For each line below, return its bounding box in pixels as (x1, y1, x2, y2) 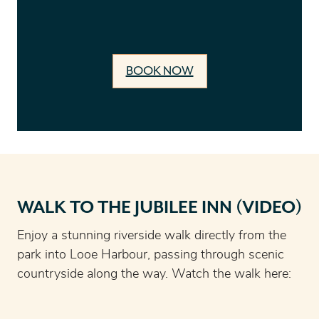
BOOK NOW (125, 63, 194, 78)
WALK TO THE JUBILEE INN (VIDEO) (17, 197, 302, 218)
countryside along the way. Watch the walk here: (17, 267, 291, 281)
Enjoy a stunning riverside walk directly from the (17, 229, 286, 243)
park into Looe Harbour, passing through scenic (17, 248, 284, 262)
